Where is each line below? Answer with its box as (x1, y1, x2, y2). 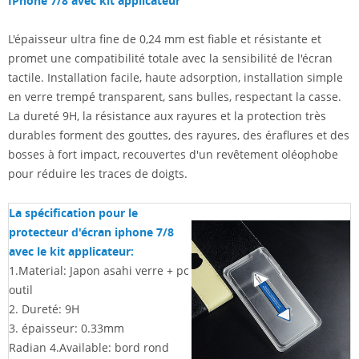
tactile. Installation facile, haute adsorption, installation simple (8, 69, 343, 85)
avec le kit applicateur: (9, 243, 134, 259)
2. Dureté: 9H (9, 301, 79, 317)
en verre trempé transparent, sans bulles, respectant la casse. (8, 88, 341, 104)
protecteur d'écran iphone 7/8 (9, 224, 174, 240)
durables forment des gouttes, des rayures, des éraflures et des (8, 127, 349, 143)
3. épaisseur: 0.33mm (9, 320, 124, 336)
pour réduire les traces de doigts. (8, 165, 188, 181)
